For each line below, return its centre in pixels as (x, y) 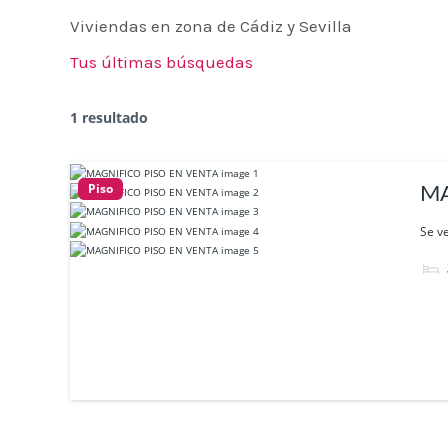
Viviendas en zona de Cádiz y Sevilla (211, 26)
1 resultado (109, 117)
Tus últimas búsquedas (161, 62)
